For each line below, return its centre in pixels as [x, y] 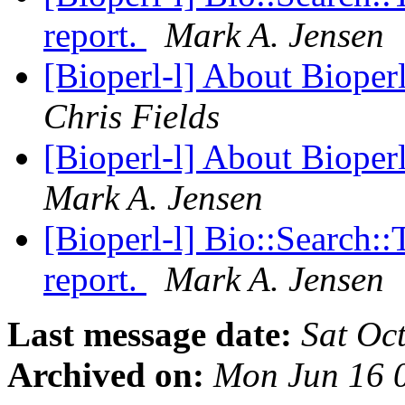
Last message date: [150, 334]
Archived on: [106, 375]
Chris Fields [132, 117]
